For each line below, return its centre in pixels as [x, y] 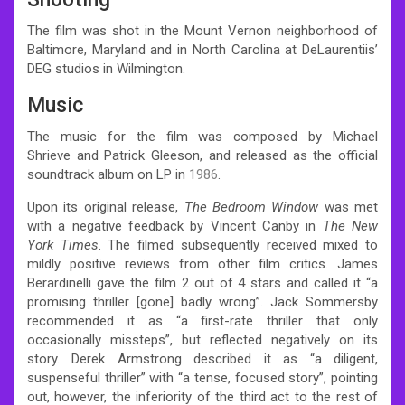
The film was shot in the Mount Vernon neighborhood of [202, 30]
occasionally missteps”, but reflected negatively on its [202, 339]
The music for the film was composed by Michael [202, 136]
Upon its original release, [106, 207]
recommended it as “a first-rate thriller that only [202, 320]
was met [348, 207]
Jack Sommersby [320, 301]
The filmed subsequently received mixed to [240, 245]
